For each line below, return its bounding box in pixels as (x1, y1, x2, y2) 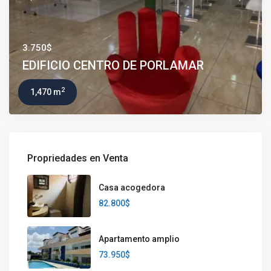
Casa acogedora (99, 183, 165, 192)
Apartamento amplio (99, 234, 180, 244)
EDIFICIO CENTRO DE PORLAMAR (22, 58, 204, 73)
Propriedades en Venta (27, 152, 128, 164)
